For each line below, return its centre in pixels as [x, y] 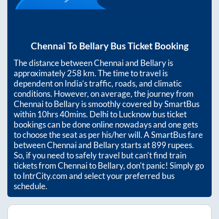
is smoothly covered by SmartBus [140, 104]
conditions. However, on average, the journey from [104, 94]
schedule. [31, 186]
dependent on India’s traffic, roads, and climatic [98, 84]
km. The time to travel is [125, 73]
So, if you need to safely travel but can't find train [100, 155]
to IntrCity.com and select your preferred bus [94, 176]
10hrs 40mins [62, 114]
